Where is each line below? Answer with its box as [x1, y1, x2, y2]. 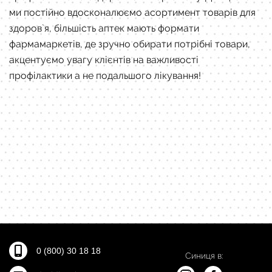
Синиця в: [185, 251, 223, 261]
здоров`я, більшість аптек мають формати [9, 22, 199, 35]
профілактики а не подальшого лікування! [9, 70, 203, 82]
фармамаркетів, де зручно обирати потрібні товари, [9, 38, 250, 50]
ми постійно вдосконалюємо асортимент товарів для [9, 7, 256, 19]
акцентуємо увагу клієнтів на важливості [9, 54, 199, 66]
